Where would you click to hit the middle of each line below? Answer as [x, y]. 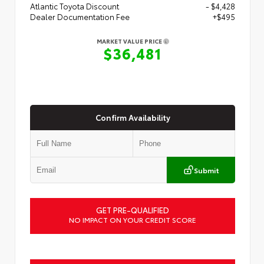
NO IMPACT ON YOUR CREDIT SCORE [133, 219]
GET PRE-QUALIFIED [133, 209]
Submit [206, 170]
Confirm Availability [133, 117]
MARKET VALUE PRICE [130, 41]
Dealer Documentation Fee [80, 17]
